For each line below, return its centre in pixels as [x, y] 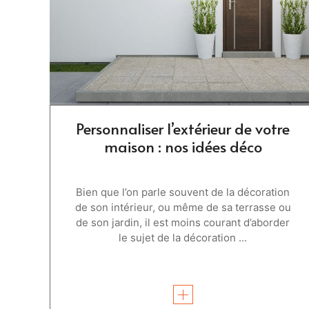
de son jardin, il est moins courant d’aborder [183, 222]
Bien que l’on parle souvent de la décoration [183, 192]
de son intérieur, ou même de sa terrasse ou [183, 207]
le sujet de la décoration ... [183, 237]
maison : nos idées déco [183, 146]
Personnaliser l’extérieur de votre [183, 128]
